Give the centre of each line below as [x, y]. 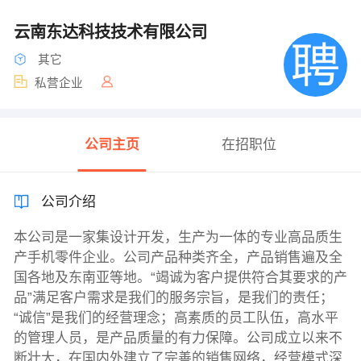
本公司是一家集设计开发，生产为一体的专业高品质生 [178, 238]
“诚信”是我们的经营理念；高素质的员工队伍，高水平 [176, 318]
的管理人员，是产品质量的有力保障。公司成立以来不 [178, 338]
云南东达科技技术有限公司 [112, 32]
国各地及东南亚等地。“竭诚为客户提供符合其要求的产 [180, 278]
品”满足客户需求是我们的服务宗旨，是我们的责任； [173, 298]
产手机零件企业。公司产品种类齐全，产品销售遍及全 [178, 258]
